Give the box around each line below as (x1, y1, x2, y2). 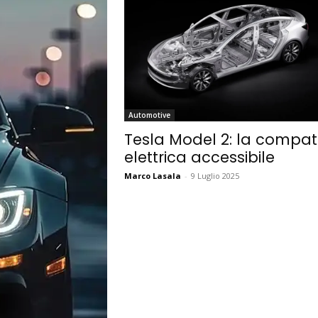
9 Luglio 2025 (190, 170, 239, 182)
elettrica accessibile (124, 147, 275, 168)
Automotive (128, 110, 170, 121)
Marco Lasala (124, 170, 181, 182)
